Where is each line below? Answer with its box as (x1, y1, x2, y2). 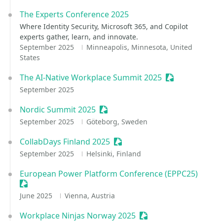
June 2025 (20, 191, 54, 200)
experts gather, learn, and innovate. (20, 32, 138, 41)
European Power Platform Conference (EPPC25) (20, 168, 198, 179)
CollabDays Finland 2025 (20, 136, 110, 147)
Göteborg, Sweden (86, 117, 147, 126)
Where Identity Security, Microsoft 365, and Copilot (20, 22, 188, 31)
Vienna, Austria (64, 191, 115, 200)
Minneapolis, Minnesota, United (86, 42, 192, 52)
